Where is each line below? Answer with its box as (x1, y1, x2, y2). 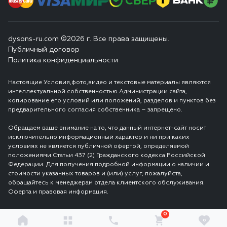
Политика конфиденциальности (8, 56, 118, 64)
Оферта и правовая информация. (8, 188, 108, 195)
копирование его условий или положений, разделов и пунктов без (8, 97, 216, 104)
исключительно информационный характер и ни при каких (8, 134, 190, 140)
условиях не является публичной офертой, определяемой (8, 143, 189, 149)
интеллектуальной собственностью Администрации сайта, (8, 88, 187, 95)
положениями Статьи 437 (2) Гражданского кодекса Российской (8, 152, 205, 159)
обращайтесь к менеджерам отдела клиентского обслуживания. (8, 179, 205, 186)
